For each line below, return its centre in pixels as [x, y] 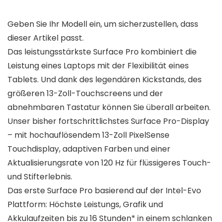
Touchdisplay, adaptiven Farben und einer [89, 149]
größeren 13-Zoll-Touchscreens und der [85, 94]
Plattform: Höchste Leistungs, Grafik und [85, 205]
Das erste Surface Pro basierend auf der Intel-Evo [104, 191]
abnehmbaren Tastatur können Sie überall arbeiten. [109, 108]
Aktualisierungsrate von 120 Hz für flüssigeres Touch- [109, 163]
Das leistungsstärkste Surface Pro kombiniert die [102, 52]
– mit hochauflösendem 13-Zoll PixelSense [88, 135]
